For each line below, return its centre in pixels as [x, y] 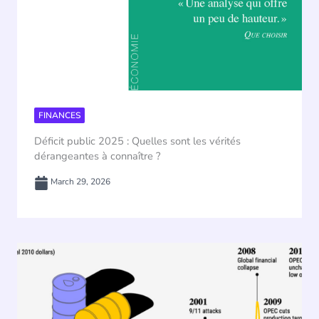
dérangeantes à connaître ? [97, 156]
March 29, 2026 [79, 182]
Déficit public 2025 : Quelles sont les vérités [137, 141]
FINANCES [59, 116]
